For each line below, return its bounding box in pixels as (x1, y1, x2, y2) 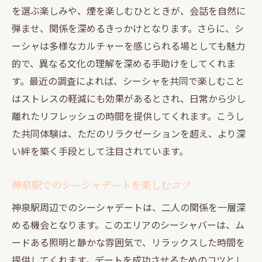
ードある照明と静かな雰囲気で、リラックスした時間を (12, 235, 245, 249)
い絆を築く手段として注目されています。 (12, 143, 188, 158)
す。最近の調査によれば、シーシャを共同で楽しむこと (12, 73, 244, 88)
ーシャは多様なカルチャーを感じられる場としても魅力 (12, 38, 245, 53)
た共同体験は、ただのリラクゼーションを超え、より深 (12, 126, 246, 140)
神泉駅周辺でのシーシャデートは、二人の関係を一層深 (12, 199, 246, 214)
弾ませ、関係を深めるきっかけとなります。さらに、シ (12, 20, 244, 35)
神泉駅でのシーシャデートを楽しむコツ (12, 177, 191, 191)
